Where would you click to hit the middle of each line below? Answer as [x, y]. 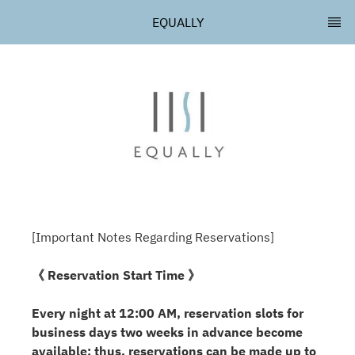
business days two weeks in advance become [167, 332]
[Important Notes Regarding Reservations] [153, 237]
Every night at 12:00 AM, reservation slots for [168, 313]
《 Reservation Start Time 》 [116, 275]
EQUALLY [177, 22]
